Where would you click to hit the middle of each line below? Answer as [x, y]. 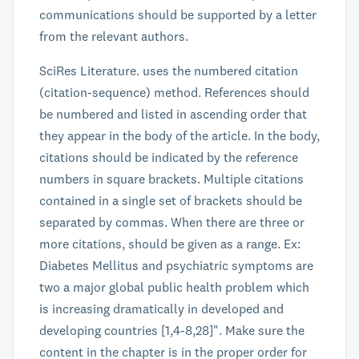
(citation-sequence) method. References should [174, 92]
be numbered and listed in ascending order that [173, 114]
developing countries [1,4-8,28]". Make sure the [172, 330]
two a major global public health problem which [174, 287]
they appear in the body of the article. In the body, [179, 135]
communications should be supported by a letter [178, 14]
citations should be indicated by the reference [169, 157]
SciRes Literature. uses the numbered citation [169, 71]
